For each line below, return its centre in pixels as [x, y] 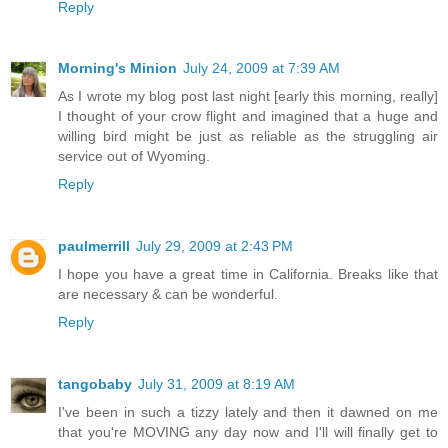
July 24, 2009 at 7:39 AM [261, 68]
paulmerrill [94, 246]
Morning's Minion [117, 68]
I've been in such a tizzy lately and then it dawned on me [248, 412]
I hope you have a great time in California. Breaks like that [248, 274]
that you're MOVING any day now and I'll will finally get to [248, 432]
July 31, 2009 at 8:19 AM [216, 384]
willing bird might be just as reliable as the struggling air [248, 136]
